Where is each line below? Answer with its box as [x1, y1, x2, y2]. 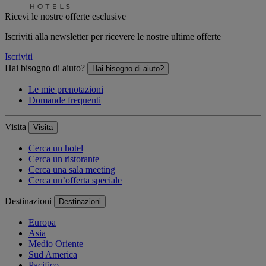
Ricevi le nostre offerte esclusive [5, 11, 126, 22]
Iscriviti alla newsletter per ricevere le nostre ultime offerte [5, 31, 221, 42]
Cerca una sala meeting [28, 164, 115, 175]
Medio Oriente [28, 239, 83, 249]
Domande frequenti [28, 95, 101, 106]
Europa [28, 217, 56, 228]
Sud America [28, 249, 77, 260]
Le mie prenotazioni [28, 84, 103, 95]
